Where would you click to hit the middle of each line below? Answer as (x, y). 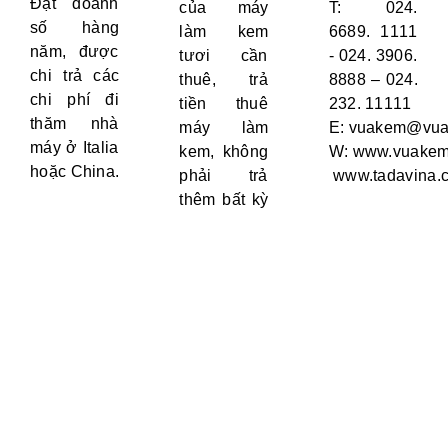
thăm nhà (74, 124)
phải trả (223, 176)
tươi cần (223, 56)
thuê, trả (224, 80)
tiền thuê (224, 104)
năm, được (74, 52)
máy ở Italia (74, 148)
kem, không (224, 152)
